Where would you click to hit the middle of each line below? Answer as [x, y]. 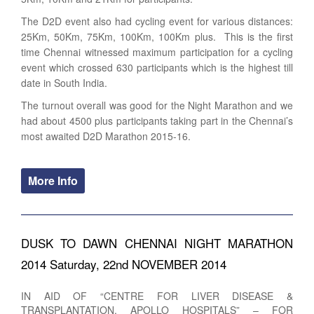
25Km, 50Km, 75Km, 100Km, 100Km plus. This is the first [157, 36]
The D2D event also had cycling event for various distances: [157, 21]
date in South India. [64, 82]
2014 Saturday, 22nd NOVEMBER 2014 [124, 264]
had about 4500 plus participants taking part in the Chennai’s [157, 120]
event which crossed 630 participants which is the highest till [157, 67]
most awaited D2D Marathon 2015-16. [106, 136]
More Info [53, 180]
